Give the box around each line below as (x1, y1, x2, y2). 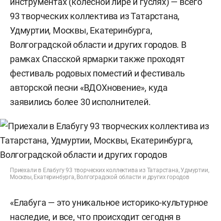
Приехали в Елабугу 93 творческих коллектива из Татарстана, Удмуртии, (10, 167, 209, 174)
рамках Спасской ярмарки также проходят (10, 54, 185, 64)
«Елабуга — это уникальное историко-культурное (10, 197, 208, 208)
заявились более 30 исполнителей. (10, 97, 151, 107)
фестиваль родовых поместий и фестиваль (10, 68, 185, 78)
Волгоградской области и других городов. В (10, 39, 186, 50)
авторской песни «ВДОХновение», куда (10, 82, 168, 93)
